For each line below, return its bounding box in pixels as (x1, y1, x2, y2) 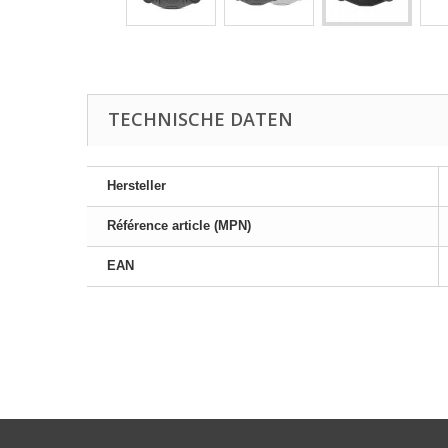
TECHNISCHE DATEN (108, 107, 293, 131)
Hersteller (107, 178, 166, 193)
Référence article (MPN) (107, 218, 251, 233)
